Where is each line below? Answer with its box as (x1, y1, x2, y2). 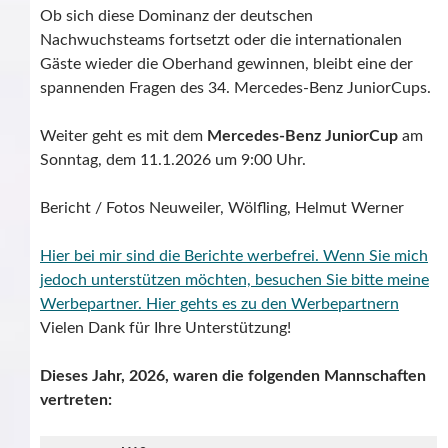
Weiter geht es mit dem (40, 128, 207, 145)
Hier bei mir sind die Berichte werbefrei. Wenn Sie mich (40, 248, 428, 265)
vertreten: (40, 392, 112, 409)
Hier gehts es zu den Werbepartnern (146, 296, 399, 313)
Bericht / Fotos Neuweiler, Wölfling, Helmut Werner (40, 200, 404, 217)
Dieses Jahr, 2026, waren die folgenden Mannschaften (40, 368, 426, 385)
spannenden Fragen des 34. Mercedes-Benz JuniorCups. (40, 80, 431, 97)
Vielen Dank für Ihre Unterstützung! (40, 320, 291, 337)
